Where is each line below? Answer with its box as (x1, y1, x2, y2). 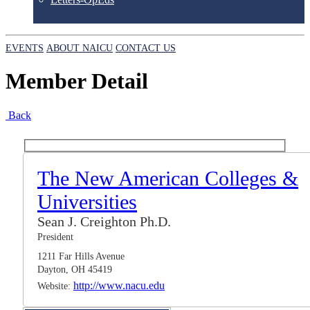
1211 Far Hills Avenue (37, 251, 125, 262)
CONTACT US (116, 43, 176, 53)
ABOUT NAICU (46, 43, 113, 53)
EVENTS (6, 43, 44, 53)
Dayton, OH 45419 (37, 264, 112, 275)
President (37, 232, 73, 243)
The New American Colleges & (37, 167, 298, 190)
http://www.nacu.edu (73, 280, 165, 292)
